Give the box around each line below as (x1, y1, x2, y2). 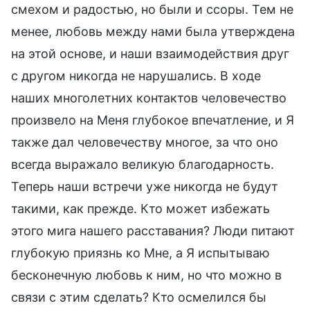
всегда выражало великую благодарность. (11, 156, 274, 172)
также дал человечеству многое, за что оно (11, 134, 278, 149)
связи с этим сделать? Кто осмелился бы (11, 289, 266, 304)
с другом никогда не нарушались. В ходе (11, 68, 261, 83)
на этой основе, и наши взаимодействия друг (11, 46, 289, 61)
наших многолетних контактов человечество (11, 90, 286, 105)
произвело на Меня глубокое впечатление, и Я (11, 112, 294, 127)
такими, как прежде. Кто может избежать (11, 201, 270, 216)
